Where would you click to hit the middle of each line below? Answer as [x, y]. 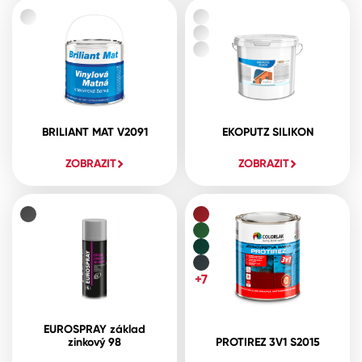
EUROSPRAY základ [95, 329]
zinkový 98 [95, 342]
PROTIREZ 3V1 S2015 [267, 342]
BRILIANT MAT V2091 [95, 132]
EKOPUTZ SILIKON [267, 132]
